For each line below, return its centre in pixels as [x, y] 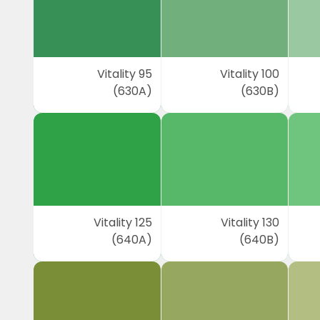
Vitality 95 [124, 74]
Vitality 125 [122, 222]
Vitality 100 [250, 74]
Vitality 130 [250, 222]
